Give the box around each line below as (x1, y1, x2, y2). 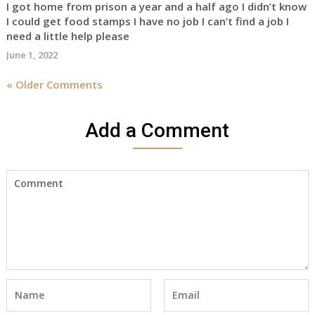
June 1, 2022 (6, 49, 58, 61)
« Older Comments (6, 77, 103, 91)
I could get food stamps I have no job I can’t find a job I (6, 14, 289, 28)
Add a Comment (85, 119, 230, 142)
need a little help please (6, 29, 129, 43)
